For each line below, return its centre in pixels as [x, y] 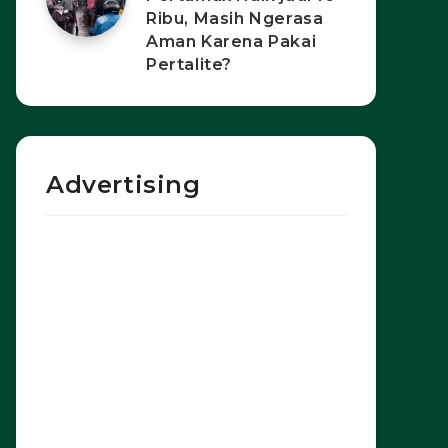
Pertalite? [189, 65]
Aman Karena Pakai [231, 42]
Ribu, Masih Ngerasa [235, 19]
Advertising [123, 185]
